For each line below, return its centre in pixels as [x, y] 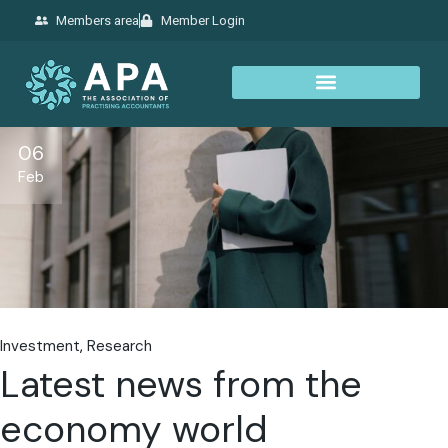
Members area [98, 20]
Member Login [203, 20]
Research [119, 346]
